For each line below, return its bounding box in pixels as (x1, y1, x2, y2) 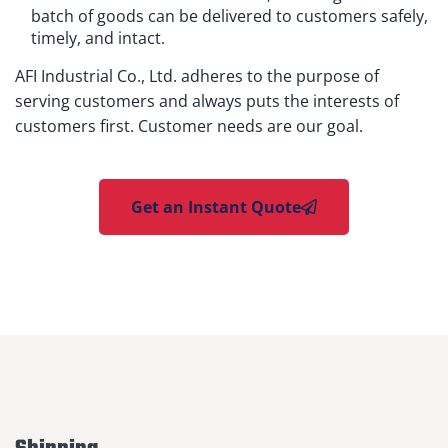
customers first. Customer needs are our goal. (15, 115, 363, 138)
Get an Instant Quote (131, 196, 301, 219)
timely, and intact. (31, 27, 165, 50)
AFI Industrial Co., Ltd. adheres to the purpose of (15, 65, 379, 88)
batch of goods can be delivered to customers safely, (31, 5, 428, 28)
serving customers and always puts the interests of (15, 90, 399, 113)
